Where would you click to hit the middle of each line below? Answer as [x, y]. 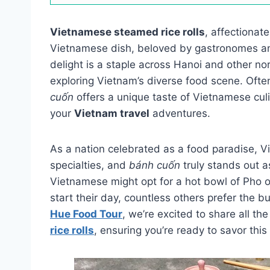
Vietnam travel [112, 113]
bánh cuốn [155, 165]
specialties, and [89, 165]
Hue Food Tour [86, 214]
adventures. [180, 113]
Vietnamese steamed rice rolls [127, 32]
